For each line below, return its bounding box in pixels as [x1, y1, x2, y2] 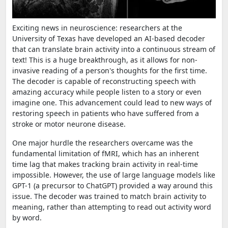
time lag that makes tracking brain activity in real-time [12, 159, 198, 169]
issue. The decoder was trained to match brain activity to [12, 191, 206, 201]
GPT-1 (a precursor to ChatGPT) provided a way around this [12, 180, 213, 190]
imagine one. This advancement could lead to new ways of [12, 97, 212, 107]
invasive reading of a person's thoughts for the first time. [12, 65, 207, 75]
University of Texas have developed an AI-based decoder [12, 33, 205, 43]
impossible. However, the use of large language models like [12, 169, 215, 180]
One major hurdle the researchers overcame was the [12, 137, 193, 148]
